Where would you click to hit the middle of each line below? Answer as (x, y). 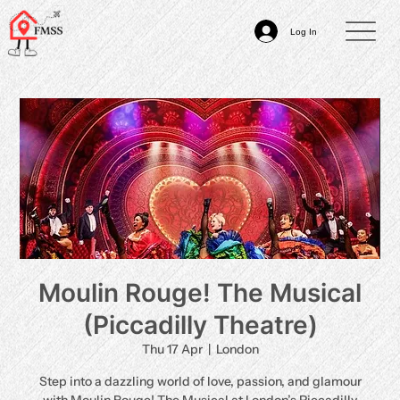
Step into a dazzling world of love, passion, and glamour (200, 381)
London (237, 349)
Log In (304, 31)
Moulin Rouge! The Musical (200, 293)
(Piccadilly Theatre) (200, 325)
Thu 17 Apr (172, 349)
